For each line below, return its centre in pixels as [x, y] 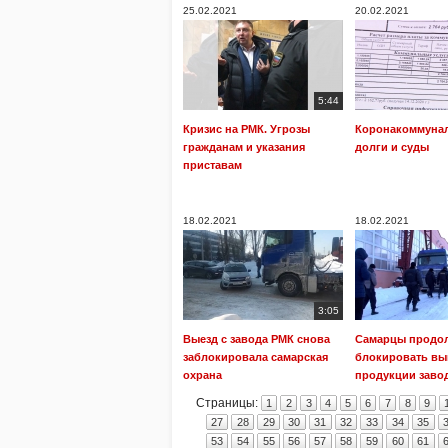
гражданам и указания [244, 147]
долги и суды [392, 147]
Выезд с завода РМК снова [256, 339]
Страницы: [228, 403]
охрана [202, 375]
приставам [212, 165]
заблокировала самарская [255, 357]
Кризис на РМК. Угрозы [246, 129]
